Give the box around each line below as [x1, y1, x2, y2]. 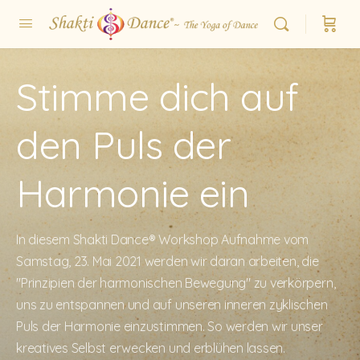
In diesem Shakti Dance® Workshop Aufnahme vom [16, 231, 309, 247]
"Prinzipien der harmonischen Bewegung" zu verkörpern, [16, 275, 336, 291]
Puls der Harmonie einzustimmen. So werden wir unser [16, 318, 323, 334]
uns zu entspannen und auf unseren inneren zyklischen [16, 297, 328, 313]
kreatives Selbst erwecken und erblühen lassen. [16, 340, 285, 356]
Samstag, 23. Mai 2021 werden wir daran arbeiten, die [16, 253, 319, 269]
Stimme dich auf [16, 72, 299, 121]
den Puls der [16, 121, 231, 169]
